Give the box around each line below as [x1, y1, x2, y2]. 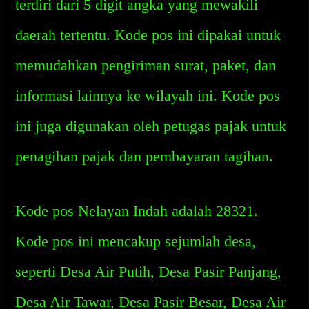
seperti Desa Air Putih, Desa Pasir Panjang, [15, 263, 282, 280]
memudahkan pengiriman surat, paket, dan [15, 57, 277, 74]
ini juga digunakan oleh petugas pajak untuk [15, 117, 287, 134]
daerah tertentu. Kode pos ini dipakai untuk [15, 26, 281, 43]
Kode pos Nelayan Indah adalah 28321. [15, 202, 259, 219]
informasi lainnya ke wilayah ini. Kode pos [15, 87, 281, 104]
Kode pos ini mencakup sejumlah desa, [15, 232, 257, 250]
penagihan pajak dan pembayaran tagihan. [15, 148, 274, 165]
